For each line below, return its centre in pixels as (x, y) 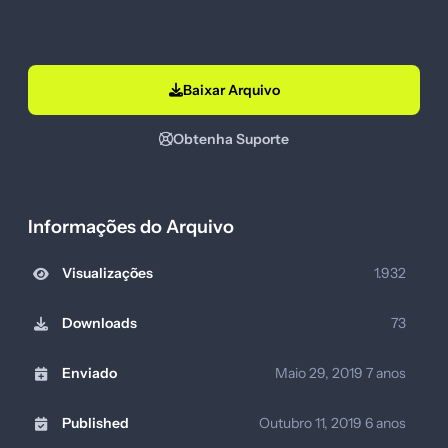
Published (95, 423)
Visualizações (107, 273)
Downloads (99, 323)
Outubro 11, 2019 (312, 423)
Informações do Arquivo (131, 227)
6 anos (385, 423)
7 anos (386, 373)
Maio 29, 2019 (320, 373)
